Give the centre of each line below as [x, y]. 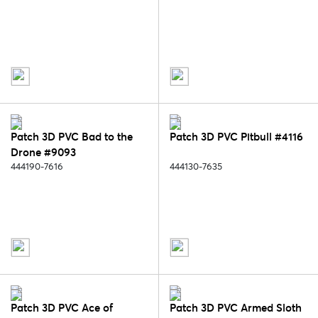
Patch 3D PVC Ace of [62, 308]
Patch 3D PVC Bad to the [72, 137]
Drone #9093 [43, 153]
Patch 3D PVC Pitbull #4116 [236, 137]
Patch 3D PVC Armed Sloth [236, 308]
